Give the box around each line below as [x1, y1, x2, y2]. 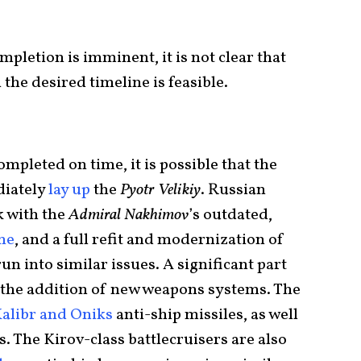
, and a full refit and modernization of [15, 228, 284, 251]
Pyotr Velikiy [120, 178, 201, 201]
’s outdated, [189, 203, 272, 226]
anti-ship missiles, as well [113, 303, 298, 326]
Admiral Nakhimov [68, 203, 189, 226]
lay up [48, 178, 90, 201]
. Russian [201, 178, 266, 201]
